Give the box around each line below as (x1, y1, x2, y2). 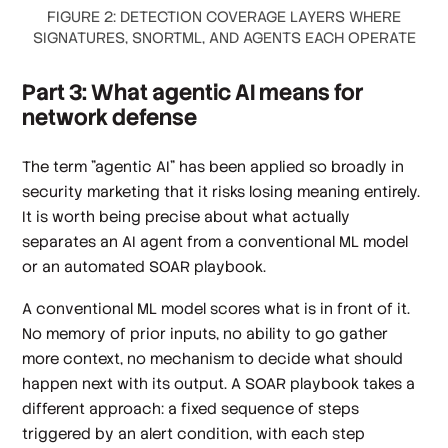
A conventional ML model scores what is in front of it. (22, 298, 411, 318)
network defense (22, 103, 198, 133)
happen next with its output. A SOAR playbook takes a (22, 373, 416, 393)
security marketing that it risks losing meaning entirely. (22, 182, 421, 202)
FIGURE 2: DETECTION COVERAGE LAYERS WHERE (47, 7, 401, 27)
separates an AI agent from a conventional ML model (22, 232, 409, 252)
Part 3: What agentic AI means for (22, 78, 364, 108)
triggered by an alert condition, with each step (22, 423, 366, 443)
